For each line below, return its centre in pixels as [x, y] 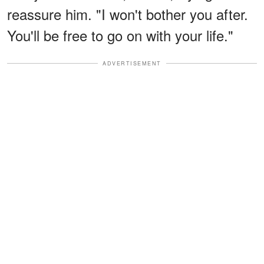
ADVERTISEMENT [132, 63]
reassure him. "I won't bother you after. [128, 14]
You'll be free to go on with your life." [120, 35]
